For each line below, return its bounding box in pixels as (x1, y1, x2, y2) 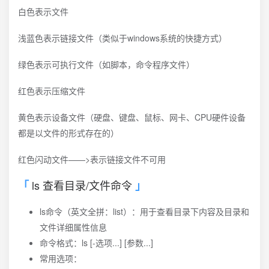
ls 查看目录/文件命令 (32, 177, 132, 193)
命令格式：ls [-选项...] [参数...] (40, 237, 153, 249)
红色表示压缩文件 (18, 85, 85, 97)
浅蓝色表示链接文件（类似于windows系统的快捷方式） (18, 32, 227, 44)
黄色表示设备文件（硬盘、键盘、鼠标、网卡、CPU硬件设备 (18, 111, 246, 123)
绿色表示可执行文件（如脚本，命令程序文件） (18, 58, 195, 70)
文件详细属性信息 (40, 221, 107, 233)
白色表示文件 (18, 5, 68, 17)
